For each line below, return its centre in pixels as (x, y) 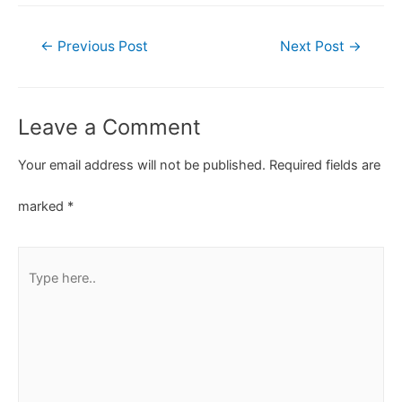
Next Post (314, 47)
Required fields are (325, 165)
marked (43, 206)
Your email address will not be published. (142, 165)
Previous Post (101, 47)
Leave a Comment (109, 127)
